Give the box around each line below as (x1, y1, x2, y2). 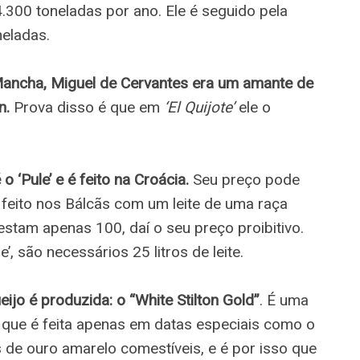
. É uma (260, 291, 309, 309)
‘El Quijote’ (164, 98, 235, 117)
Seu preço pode (189, 170, 300, 189)
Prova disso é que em (10, 98, 164, 117)
